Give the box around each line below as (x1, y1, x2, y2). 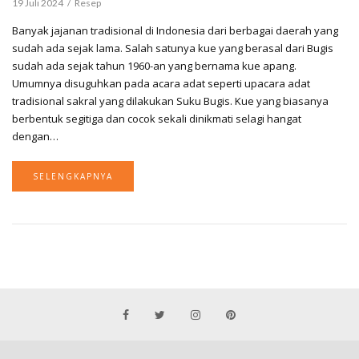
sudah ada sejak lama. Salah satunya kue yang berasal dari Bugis (12, 41, 333, 55)
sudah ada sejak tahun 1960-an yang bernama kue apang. (12, 58, 296, 73)
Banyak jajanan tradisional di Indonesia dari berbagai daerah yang (12, 23, 338, 38)
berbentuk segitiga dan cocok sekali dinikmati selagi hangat (12, 111, 301, 126)
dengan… (12, 129, 58, 143)
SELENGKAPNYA (33, 171, 113, 182)
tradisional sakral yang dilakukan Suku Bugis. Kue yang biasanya (12, 94, 329, 108)
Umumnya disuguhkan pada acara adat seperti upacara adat (12, 76, 310, 91)
